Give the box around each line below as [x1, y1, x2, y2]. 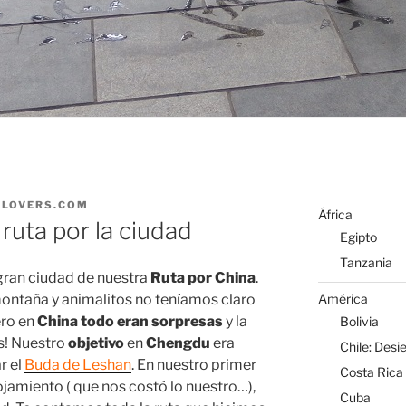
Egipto [339, 229, 377, 246]
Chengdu [143, 334, 210, 353]
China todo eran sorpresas [37, 313, 223, 331]
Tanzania [339, 255, 392, 271]
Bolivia [339, 314, 379, 330]
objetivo [65, 334, 127, 353]
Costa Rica [339, 364, 403, 381]
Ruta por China [150, 269, 256, 287]
